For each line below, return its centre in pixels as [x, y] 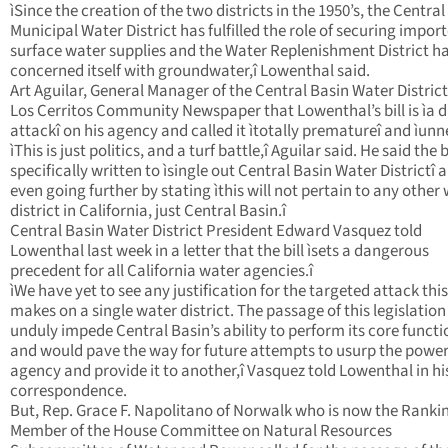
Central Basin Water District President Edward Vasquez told [216, 231]
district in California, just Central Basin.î [148, 211]
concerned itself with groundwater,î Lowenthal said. [190, 71]
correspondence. [68, 391]
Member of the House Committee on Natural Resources [201, 431]
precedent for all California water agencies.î [161, 271]
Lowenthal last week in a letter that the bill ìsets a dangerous [219, 251]
